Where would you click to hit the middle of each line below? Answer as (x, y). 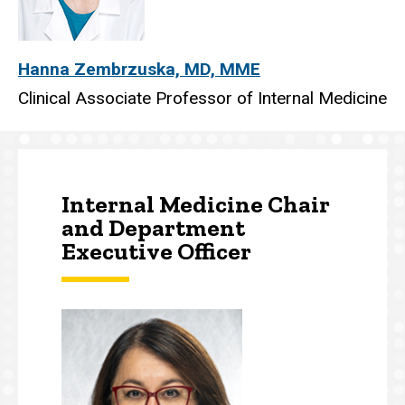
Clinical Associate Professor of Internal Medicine (202, 99)
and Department (153, 228)
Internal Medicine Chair (196, 205)
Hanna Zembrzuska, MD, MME (139, 70)
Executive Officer (156, 252)
